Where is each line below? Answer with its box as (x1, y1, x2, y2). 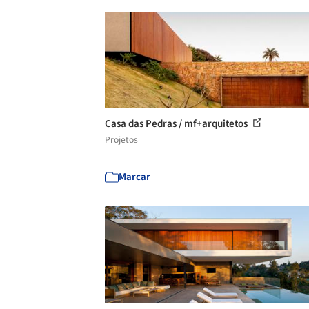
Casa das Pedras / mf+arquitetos (105, 116, 250, 131)
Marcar (119, 169, 150, 184)
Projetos (105, 132, 138, 146)
